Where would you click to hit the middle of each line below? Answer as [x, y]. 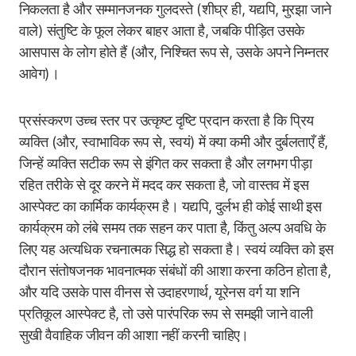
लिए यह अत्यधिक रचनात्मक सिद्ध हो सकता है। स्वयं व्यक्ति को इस [176, 249]
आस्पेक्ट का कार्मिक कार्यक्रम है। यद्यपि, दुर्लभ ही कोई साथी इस [170, 206]
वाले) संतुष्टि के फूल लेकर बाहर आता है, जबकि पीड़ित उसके [162, 31]
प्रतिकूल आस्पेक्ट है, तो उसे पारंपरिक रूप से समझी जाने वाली [166, 313]
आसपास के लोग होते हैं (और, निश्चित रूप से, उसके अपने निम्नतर [174, 52]
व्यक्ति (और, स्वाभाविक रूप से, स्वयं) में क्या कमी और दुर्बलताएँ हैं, [174, 142]
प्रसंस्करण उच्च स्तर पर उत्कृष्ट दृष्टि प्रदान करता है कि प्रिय [166, 120]
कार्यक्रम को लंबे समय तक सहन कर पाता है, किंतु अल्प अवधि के [172, 228]
